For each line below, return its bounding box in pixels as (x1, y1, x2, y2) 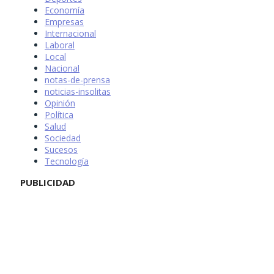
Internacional (45, 27, 96, 39)
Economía (45, 4, 84, 16)
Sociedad (45, 131, 81, 144)
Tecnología (45, 155, 89, 167)
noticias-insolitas (45, 85, 111, 97)
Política (45, 108, 73, 120)
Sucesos (45, 143, 78, 155)
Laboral (45, 39, 75, 51)
